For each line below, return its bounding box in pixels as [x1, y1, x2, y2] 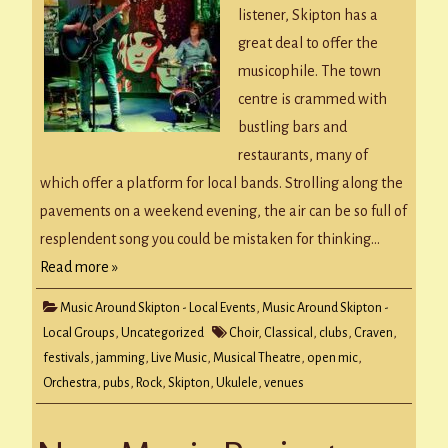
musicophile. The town [238, 62, 381, 79]
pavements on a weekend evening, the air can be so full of [40, 202, 407, 219]
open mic [307, 350, 358, 365]
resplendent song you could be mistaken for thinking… [40, 230, 380, 247]
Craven [354, 325, 393, 340]
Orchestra [43, 375, 97, 390]
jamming [96, 350, 145, 365]
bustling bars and [238, 118, 347, 135]
